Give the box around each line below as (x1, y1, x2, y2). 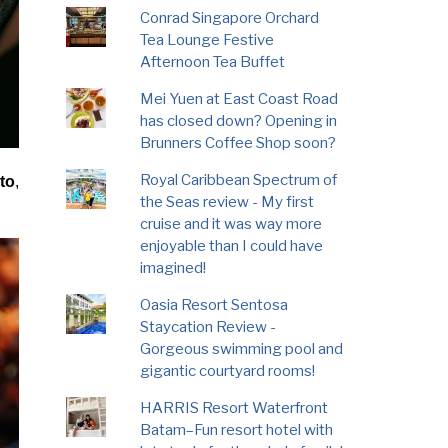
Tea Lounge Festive (140, 30, 275, 49)
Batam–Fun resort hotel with (140, 420, 334, 439)
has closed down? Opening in (140, 111, 338, 130)
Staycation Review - (140, 317, 277, 336)
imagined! (140, 258, 207, 277)
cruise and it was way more (140, 214, 323, 233)
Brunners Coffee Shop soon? (140, 133, 337, 152)
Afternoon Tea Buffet (140, 52, 286, 71)
